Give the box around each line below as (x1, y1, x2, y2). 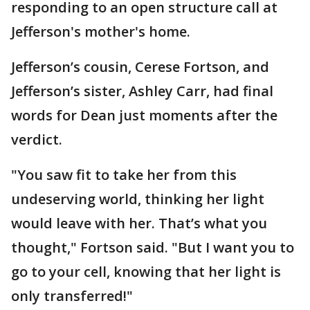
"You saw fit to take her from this (11, 165, 237, 184)
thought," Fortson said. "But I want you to (11, 238, 294, 257)
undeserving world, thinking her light (11, 190, 264, 208)
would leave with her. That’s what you (11, 214, 267, 232)
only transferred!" (11, 286, 133, 305)
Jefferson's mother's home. (11, 22, 190, 41)
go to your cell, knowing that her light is (11, 262, 281, 281)
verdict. (11, 130, 62, 149)
